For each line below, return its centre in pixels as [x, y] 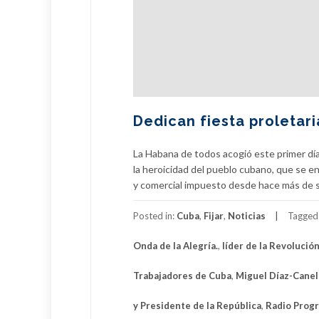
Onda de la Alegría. [176, 246]
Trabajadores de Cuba [182, 276]
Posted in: [155, 216]
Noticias [247, 216]
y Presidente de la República [197, 306]
